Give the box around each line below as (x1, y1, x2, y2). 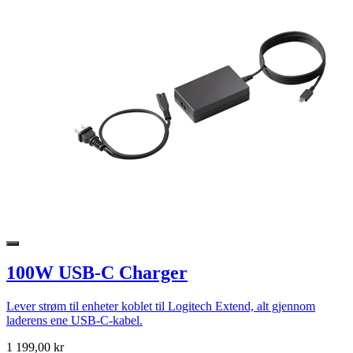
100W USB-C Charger (6, 262, 188, 284)
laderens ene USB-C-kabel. (6, 313, 143, 327)
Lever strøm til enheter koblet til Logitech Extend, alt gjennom (6, 299, 315, 313)
